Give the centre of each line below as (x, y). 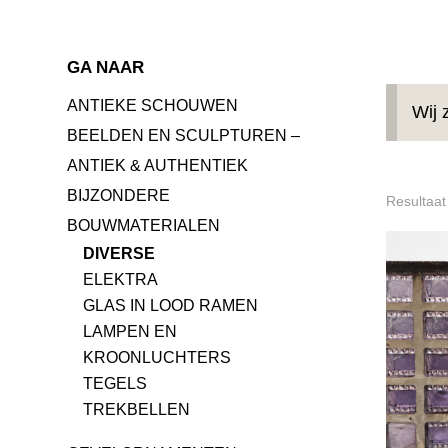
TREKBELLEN (137, 410)
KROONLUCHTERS (157, 358)
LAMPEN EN (130, 332)
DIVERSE (119, 254)
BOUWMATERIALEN (144, 226)
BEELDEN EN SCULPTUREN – (184, 136)
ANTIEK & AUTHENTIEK (158, 166)
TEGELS (115, 384)
